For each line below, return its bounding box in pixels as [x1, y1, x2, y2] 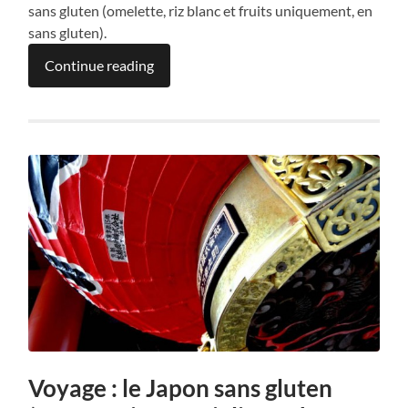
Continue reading [45, 56, 155, 75]
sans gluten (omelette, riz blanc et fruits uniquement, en [28, 2, 373, 20]
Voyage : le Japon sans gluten [28, 373, 333, 403]
